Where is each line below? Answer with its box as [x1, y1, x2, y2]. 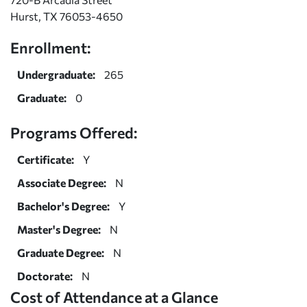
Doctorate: [17, 269, 73, 282]
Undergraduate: [17, 67, 95, 81]
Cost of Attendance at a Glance [10, 287, 218, 306]
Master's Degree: [17, 222, 101, 236]
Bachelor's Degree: [17, 199, 110, 212]
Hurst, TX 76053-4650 [10, 9, 123, 23]
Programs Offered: [10, 123, 138, 141]
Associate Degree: [17, 175, 106, 189]
